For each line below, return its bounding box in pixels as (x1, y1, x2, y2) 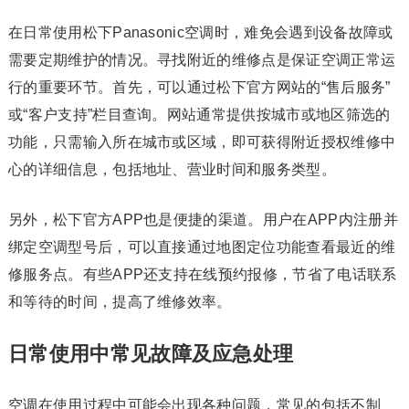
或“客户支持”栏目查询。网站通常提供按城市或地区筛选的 (7, 107, 391, 122)
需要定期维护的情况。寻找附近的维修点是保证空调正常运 (7, 52, 396, 68)
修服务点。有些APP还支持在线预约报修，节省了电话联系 (7, 267, 397, 282)
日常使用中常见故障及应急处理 (7, 342, 294, 365)
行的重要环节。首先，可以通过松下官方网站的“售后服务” (7, 79, 391, 95)
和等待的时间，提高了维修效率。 (7, 294, 232, 309)
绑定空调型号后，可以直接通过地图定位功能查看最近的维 (7, 239, 396, 255)
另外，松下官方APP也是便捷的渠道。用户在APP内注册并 (7, 212, 398, 227)
